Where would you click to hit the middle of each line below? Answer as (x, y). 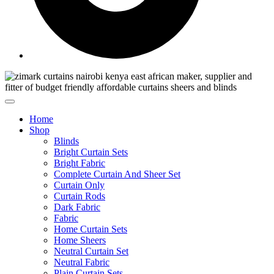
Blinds (66, 141)
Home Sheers (80, 240)
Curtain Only (79, 185)
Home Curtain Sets (91, 229)
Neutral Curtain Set (91, 251)
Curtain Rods (80, 196)
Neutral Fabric (82, 262)
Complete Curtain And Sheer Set (117, 174)
